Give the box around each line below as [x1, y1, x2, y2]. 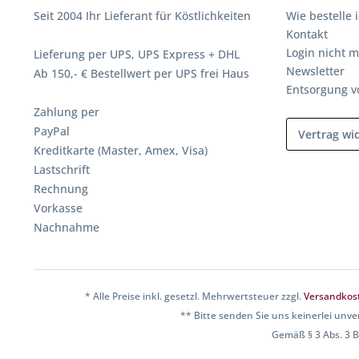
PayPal [34, 123, 70, 139]
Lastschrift [34, 162, 90, 177]
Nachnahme [34, 220, 99, 235]
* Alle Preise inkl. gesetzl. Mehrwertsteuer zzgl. [84, 289, 304, 304]
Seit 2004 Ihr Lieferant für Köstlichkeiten [34, 8, 251, 23]
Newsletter [286, 63, 345, 79]
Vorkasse [34, 200, 83, 216]
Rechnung [34, 181, 88, 196]
